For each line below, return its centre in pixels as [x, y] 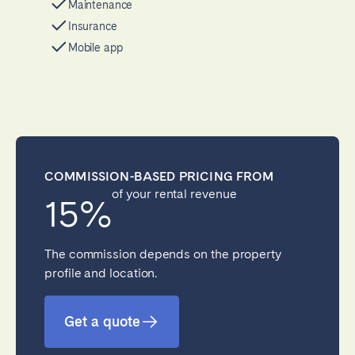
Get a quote [102, 322]
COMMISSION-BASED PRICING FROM [159, 176]
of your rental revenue [174, 193]
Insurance [92, 27]
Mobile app [95, 48]
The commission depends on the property [163, 254]
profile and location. [101, 273]
